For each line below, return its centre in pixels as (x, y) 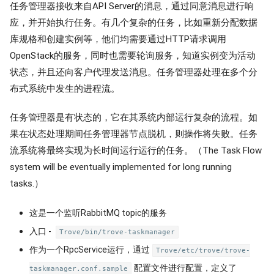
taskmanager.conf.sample (79, 269)
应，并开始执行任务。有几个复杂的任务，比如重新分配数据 (134, 22)
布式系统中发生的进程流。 (65, 88)
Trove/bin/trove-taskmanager (117, 232)
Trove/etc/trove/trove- (203, 250)
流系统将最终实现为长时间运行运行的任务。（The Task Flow (136, 150)
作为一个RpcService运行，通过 (90, 250)
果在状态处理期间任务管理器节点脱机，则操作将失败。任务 (134, 134)
